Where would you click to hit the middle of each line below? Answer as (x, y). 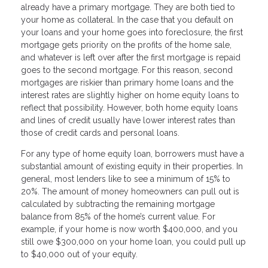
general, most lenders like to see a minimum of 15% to (126, 179)
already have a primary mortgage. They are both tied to (128, 7)
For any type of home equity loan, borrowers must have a (133, 154)
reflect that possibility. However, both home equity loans (130, 108)
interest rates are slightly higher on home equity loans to (130, 95)
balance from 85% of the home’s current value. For (118, 217)
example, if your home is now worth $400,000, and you (129, 229)
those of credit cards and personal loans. (100, 133)
